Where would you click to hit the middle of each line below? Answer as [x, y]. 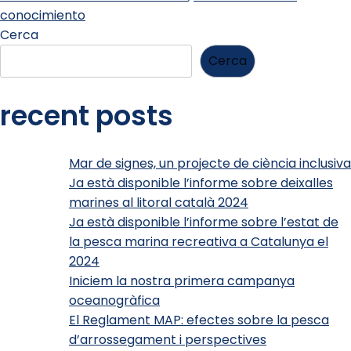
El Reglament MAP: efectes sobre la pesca [199, 320]
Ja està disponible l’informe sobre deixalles [201, 183]
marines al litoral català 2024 [159, 203]
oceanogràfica [114, 301]
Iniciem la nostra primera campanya [182, 281]
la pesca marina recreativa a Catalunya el [199, 242]
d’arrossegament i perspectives [168, 340]
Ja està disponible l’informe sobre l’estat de [204, 223]
